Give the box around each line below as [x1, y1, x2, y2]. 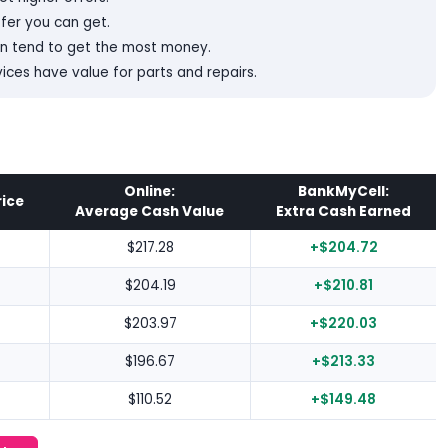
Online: [124, 182, 175, 202]
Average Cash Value [75, 202, 224, 222]
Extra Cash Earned [275, 202, 411, 222]
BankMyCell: [297, 182, 389, 202]
